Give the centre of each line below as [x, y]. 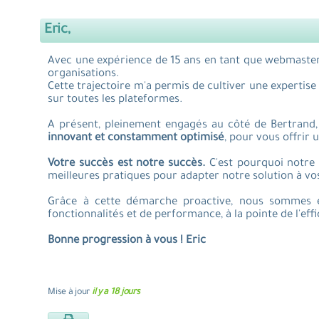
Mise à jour [70, 293]
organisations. [84, 74]
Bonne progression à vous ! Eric [127, 241]
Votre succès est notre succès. [127, 164]
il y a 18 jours [116, 293]
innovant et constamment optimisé [136, 138]
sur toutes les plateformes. [115, 100]
